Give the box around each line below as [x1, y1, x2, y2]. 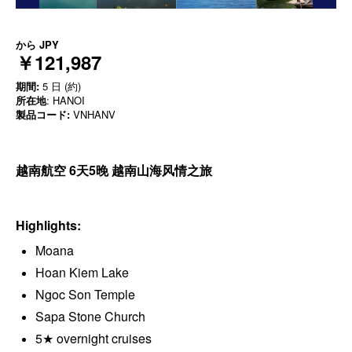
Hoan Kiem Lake [35, 262, 129, 281]
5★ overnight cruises [35, 328, 152, 347]
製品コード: [16, 106, 70, 122]
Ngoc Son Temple [35, 284, 135, 303]
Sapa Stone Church [35, 306, 145, 325]
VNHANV [70, 106, 115, 122]
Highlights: [16, 215, 81, 234]
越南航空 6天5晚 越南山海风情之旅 [16, 160, 212, 179]
